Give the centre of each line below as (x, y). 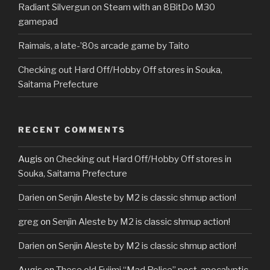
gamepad (38, 22)
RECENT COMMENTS (72, 129)
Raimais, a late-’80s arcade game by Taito (104, 46)
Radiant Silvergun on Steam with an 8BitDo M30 (117, 8)
